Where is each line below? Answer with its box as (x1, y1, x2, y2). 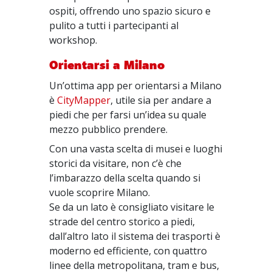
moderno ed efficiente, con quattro (49, 244, 208, 257)
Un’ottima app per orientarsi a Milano (49, 79, 222, 92)
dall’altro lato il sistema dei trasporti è (49, 229, 221, 243)
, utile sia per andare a (110, 93, 212, 107)
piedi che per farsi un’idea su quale (49, 108, 207, 121)
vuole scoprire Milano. (49, 186, 151, 199)
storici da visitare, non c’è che (49, 157, 182, 170)
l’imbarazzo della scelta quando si (49, 171, 201, 185)
